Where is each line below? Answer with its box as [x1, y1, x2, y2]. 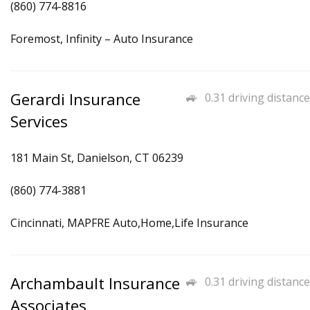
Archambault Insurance [10, 273, 180, 294]
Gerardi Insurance [10, 89, 140, 110]
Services [10, 111, 68, 132]
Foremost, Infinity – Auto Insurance [10, 31, 193, 46]
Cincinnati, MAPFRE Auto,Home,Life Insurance [10, 215, 248, 230]
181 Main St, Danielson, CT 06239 [10, 150, 183, 165]
